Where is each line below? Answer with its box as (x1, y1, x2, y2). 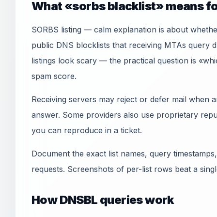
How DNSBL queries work (31, 193, 174, 207)
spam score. (31, 71, 77, 81)
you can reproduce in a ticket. (31, 125, 142, 135)
